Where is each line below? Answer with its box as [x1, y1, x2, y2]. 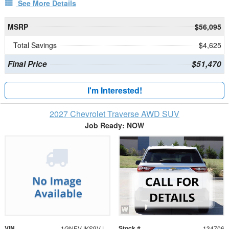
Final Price [7, 58, 47, 70]
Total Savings [13, 40, 57, 51]
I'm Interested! [87, 84, 142, 97]
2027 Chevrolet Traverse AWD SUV [50, 108, 179, 120]
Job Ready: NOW [85, 120, 144, 131]
